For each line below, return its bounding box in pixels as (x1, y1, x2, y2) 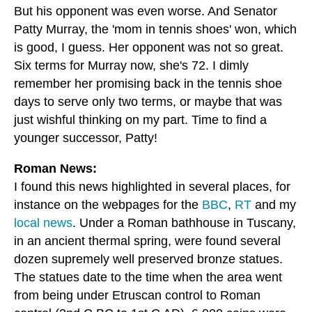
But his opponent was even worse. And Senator (14, 4, 277, 19)
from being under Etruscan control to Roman (14, 288, 260, 303)
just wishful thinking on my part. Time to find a (14, 113, 267, 127)
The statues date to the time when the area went (14, 270, 282, 285)
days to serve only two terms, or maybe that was (14, 95, 282, 109)
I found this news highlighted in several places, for (14, 180, 290, 194)
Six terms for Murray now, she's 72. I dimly (14, 58, 249, 73)
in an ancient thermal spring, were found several (14, 234, 281, 249)
